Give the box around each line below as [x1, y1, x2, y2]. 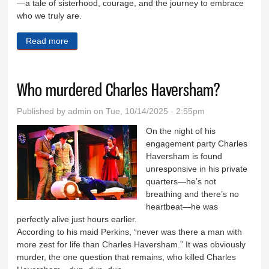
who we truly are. [17, 11, 82, 21]
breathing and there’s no [146, 189, 240, 199]
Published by [17, 106, 68, 116]
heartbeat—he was [146, 201, 219, 211]
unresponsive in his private [146, 163, 248, 174]
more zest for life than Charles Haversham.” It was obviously [17, 239, 246, 249]
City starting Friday [133, 52, 205, 62]
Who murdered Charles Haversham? [17, 79, 220, 100]
